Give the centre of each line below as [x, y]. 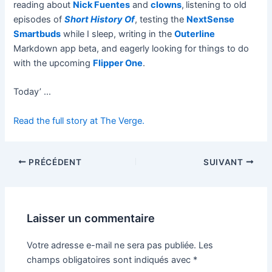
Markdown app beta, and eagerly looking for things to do [131, 49]
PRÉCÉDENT [54, 162]
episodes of [39, 20]
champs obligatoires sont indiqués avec [110, 260]
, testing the [161, 20]
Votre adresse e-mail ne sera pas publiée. [112, 246]
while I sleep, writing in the [118, 34]
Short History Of [100, 20]
